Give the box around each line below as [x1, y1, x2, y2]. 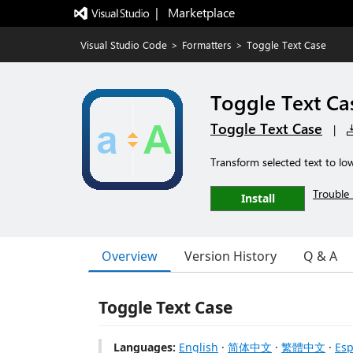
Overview [102, 247, 158, 265]
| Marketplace [154, 4, 235, 20]
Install [240, 191, 275, 206]
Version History [184, 247, 277, 265]
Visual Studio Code [80, 38, 167, 51]
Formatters [182, 38, 232, 51]
